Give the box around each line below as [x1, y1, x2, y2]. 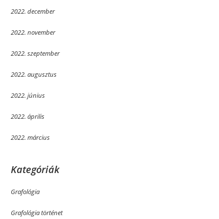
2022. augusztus [11, 70, 57, 79]
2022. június [11, 91, 45, 100]
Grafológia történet [11, 208, 63, 218]
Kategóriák [11, 163, 60, 176]
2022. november [11, 28, 56, 37]
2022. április [11, 112, 45, 121]
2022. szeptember [11, 49, 60, 58]
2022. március [11, 133, 50, 142]
